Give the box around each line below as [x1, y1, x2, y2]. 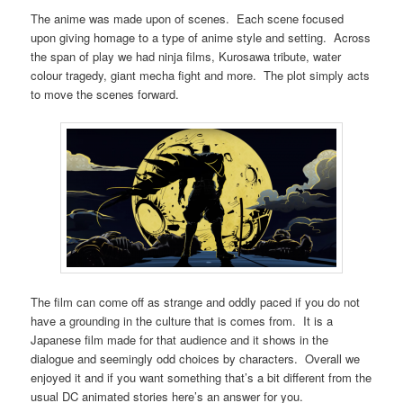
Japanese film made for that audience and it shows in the [31, 330, 329, 348]
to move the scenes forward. [31, 85, 180, 103]
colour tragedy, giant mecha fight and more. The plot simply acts [31, 66, 371, 84]
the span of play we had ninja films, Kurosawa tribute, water [31, 47, 342, 65]
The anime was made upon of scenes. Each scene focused [31, 9, 345, 27]
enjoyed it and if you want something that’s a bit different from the [31, 368, 372, 386]
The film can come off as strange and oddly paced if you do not [31, 292, 361, 310]
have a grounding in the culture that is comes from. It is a [31, 311, 334, 329]
